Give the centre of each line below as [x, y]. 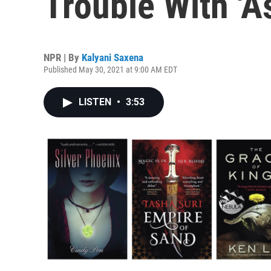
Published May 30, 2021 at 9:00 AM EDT [110, 70]
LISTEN [96, 102]
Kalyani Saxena [113, 57]
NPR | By [63, 57]
